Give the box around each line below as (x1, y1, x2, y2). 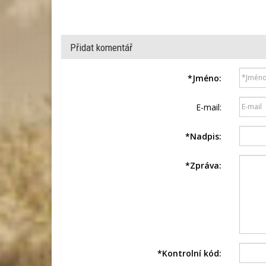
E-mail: (195, 101, 221, 113)
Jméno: (192, 72, 221, 84)
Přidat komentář (70, 41, 132, 53)
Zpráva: (189, 159, 221, 171)
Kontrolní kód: (161, 247, 221, 259)
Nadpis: (189, 130, 221, 142)
